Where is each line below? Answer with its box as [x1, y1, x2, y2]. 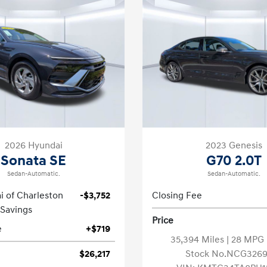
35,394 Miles [170, 234, 226, 246]
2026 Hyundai [4, 139, 63, 151]
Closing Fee [152, 190, 202, 201]
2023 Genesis [205, 139, 262, 151]
